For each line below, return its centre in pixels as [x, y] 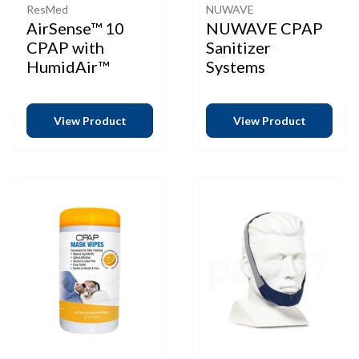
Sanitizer [238, 47]
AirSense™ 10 [75, 28]
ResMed [47, 9]
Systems [236, 67]
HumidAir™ [68, 67]
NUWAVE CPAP [264, 28]
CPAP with [65, 47]
